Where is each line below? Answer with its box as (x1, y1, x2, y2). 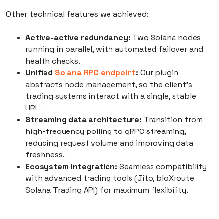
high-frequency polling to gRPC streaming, (25, 126, 186, 137)
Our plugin (138, 67, 178, 78)
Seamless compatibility (117, 161, 207, 172)
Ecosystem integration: (25, 161, 117, 172)
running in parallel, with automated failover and (25, 44, 203, 55)
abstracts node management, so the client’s (25, 79, 192, 90)
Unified (25, 67, 55, 78)
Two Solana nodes (131, 32, 201, 43)
